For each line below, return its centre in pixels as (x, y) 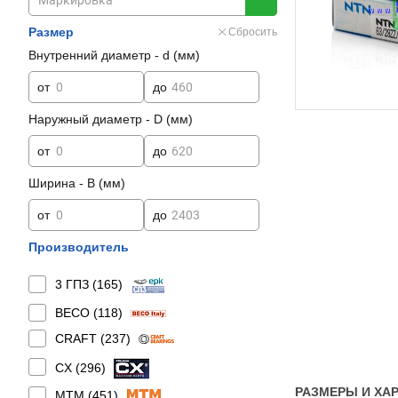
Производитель (79, 247)
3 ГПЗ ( (76, 285)
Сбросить (253, 32)
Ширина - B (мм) (77, 183)
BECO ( (76, 313)
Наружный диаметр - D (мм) (111, 119)
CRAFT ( (80, 338)
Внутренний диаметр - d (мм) (114, 55)
